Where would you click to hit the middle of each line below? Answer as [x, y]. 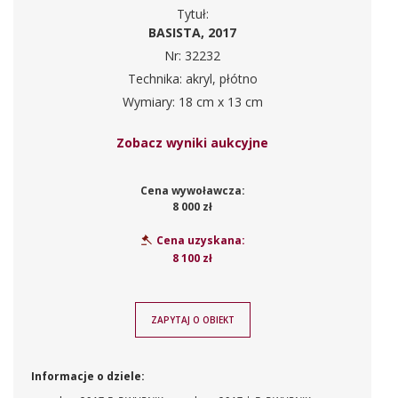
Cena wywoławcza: [192, 190]
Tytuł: [192, 13]
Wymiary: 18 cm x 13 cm [192, 101]
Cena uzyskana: [199, 240]
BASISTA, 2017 [192, 32]
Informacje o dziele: [88, 376]
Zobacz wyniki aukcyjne [192, 142]
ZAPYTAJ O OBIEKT [192, 319]
